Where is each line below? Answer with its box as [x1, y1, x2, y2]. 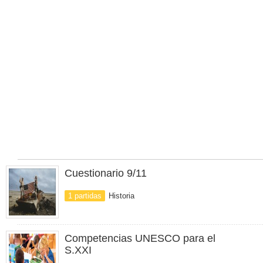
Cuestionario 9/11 [65, 167, 147, 179]
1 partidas [68, 191, 102, 200]
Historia [109, 191, 134, 200]
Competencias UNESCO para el [65, 232, 215, 244]
